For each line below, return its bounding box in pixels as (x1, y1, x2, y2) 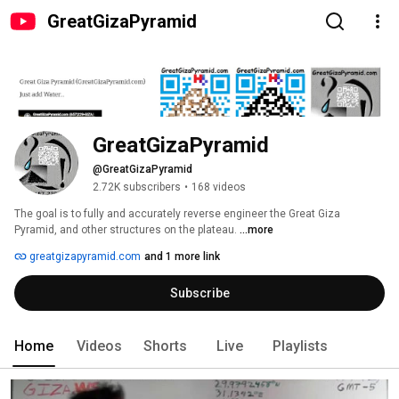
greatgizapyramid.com (27, 250, 141, 264)
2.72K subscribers (93, 181, 181, 194)
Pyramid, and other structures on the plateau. (14, 224, 240, 237)
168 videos (191, 181, 246, 194)
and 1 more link (144, 250, 220, 264)
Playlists (273, 338, 328, 355)
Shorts (143, 338, 187, 355)
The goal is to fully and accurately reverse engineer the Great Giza (14, 208, 340, 221)
